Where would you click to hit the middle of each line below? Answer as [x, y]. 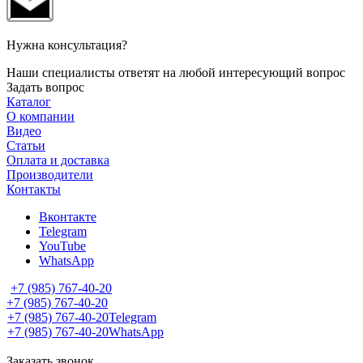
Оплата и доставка [58, 160]
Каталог [29, 102]
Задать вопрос [45, 88]
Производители [50, 175]
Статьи [26, 146]
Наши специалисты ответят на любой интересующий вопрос [176, 73]
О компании [41, 117]
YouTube [62, 246]
